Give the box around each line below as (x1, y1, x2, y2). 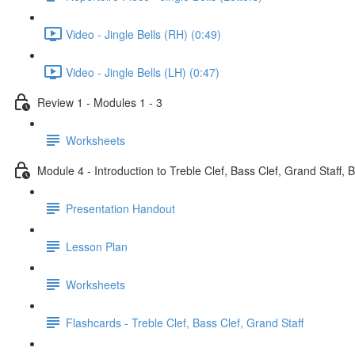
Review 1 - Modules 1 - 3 (37, 94, 162, 110)
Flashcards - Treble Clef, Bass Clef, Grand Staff (66, 314, 303, 330)
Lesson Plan (66, 238, 128, 254)
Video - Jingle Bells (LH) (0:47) (66, 63, 219, 80)
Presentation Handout (66, 200, 175, 216)
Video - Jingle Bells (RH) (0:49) (66, 25, 221, 42)
